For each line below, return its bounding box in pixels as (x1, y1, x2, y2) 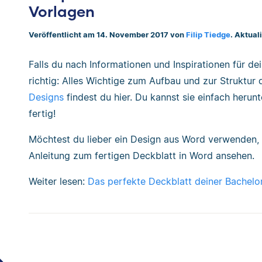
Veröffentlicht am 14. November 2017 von (29, 30, 186, 39)
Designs (29, 91, 64, 104)
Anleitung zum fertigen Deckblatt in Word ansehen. (29, 150, 254, 162)
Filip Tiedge (186, 30, 230, 39)
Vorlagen (29, 2, 95, 20)
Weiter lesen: (29, 175, 88, 188)
